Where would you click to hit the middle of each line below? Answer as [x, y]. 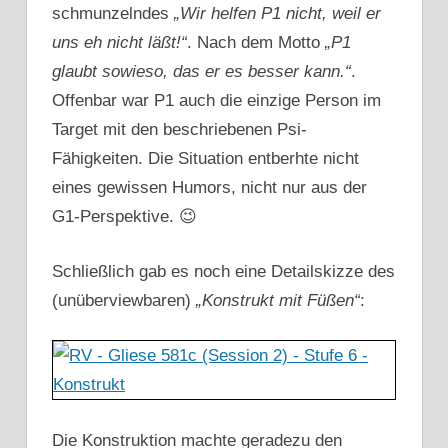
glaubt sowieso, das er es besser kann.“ [201, 72]
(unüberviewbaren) [124, 300]
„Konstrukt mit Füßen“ [278, 300]
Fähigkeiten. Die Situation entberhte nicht [205, 159]
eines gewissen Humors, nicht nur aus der [209, 188]
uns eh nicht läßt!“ [119, 43]
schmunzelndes [113, 14]
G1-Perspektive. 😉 [124, 217]
